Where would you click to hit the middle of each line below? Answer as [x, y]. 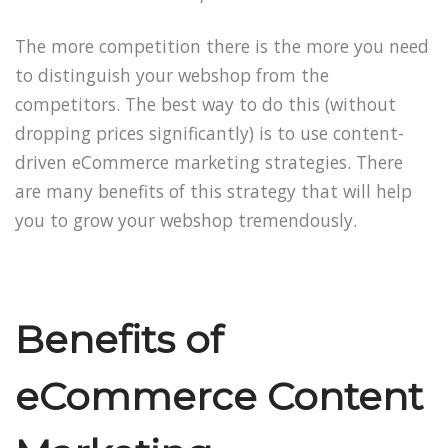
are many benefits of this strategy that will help [213, 190]
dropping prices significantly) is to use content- [209, 132]
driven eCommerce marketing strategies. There [209, 161]
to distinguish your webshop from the [172, 74]
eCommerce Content [219, 397]
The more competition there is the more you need [222, 45]
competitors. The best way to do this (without [205, 103]
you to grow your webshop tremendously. [186, 219]
